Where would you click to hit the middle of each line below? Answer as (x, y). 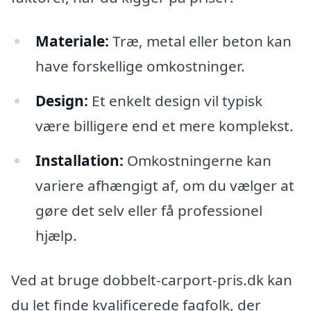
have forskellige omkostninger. (140, 66)
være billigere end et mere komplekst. (164, 126)
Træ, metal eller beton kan (200, 41)
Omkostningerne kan (197, 161)
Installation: (79, 161)
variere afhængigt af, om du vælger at (165, 186)
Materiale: (72, 41)
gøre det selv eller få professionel (149, 211)
